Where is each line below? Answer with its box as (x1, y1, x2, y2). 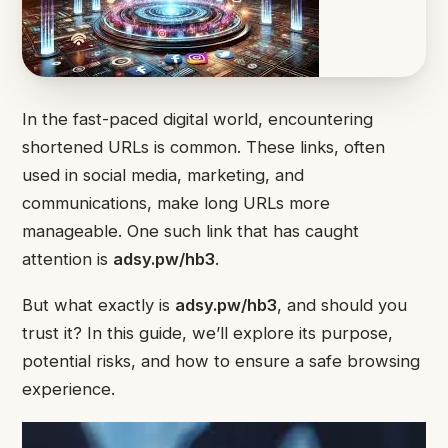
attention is (22, 249, 113, 269)
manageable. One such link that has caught (22, 221, 359, 241)
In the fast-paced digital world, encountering (22, 109, 373, 129)
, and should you (277, 295, 407, 316)
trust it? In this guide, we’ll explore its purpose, (22, 323, 393, 344)
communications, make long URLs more (22, 193, 330, 213)
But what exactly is (22, 295, 175, 316)
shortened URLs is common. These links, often (22, 137, 385, 157)
